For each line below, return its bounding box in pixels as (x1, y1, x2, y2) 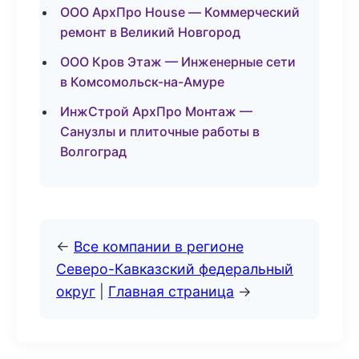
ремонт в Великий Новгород (60, 24, 240, 40)
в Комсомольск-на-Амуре (60, 74, 224, 90)
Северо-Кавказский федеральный (56, 260, 293, 277)
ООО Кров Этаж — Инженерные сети (60, 54, 296, 70)
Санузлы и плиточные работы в (60, 123, 260, 139)
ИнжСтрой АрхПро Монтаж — (60, 103, 252, 119)
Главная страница (108, 283, 234, 300)
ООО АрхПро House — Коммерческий (60, 4, 300, 20)
